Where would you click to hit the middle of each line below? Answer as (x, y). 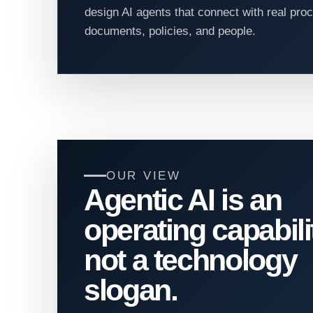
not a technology (190, 260)
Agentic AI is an (183, 200)
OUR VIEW (144, 176)
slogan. (131, 290)
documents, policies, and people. (170, 31)
